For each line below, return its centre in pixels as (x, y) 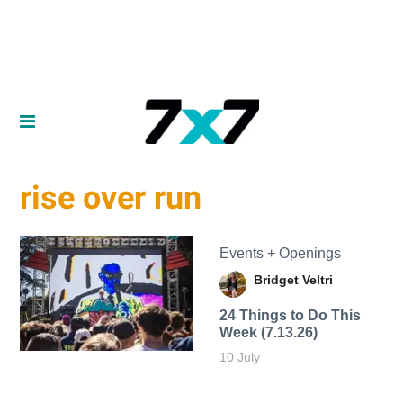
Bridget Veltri (293, 279)
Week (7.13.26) (268, 332)
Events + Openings (280, 253)
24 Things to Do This (290, 315)
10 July (239, 357)
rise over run (111, 198)
